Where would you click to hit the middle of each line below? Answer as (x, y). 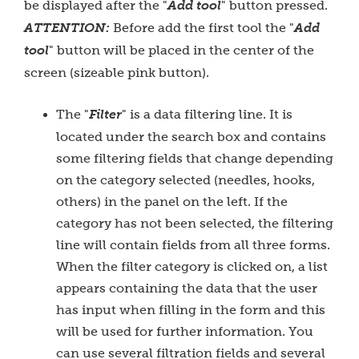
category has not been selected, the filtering (195, 223)
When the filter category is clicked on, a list (192, 266)
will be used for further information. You (185, 331)
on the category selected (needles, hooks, (186, 180)
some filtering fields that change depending (195, 158)
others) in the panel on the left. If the (172, 202)
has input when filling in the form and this (191, 310)
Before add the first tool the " (204, 28)
